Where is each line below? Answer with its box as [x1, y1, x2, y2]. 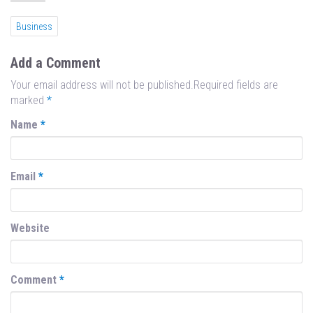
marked [10, 94, 47, 108]
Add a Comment [10, 54, 101, 72]
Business [16, 20, 52, 32]
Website [10, 221, 50, 235]
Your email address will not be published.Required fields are [10, 78, 278, 92]
